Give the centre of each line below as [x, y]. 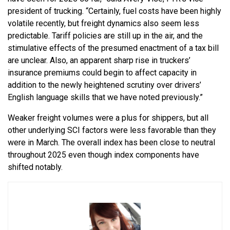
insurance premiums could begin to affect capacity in [102, 73]
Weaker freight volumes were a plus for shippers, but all [108, 118]
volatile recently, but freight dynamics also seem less [103, 24]
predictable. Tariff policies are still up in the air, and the [105, 36]
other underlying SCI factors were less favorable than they [112, 130]
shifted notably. [35, 167]
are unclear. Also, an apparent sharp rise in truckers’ [99, 61]
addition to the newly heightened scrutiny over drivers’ [104, 85]
